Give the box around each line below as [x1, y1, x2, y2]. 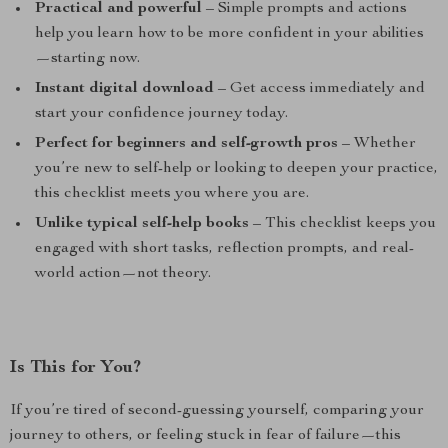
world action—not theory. [35, 266, 211, 282]
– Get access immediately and [214, 81, 425, 97]
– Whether [338, 136, 416, 152]
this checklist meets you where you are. [35, 186, 309, 202]
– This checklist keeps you [249, 216, 436, 232]
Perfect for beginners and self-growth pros [35, 136, 338, 152]
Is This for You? [10, 359, 141, 377]
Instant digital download [35, 81, 214, 97]
